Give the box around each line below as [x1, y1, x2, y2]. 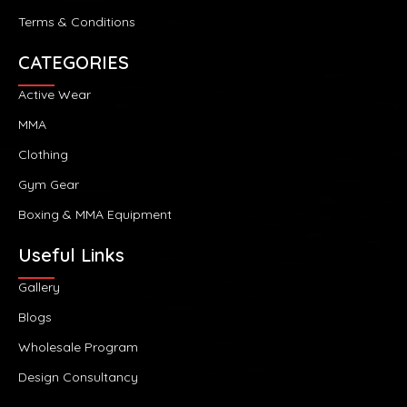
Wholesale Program [18, 338, 138, 355]
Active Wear [18, 85, 91, 103]
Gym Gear [18, 175, 79, 193]
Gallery [18, 278, 60, 295]
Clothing [18, 145, 68, 163]
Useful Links [18, 243, 124, 266]
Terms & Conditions [18, 13, 135, 30]
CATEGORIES [18, 50, 129, 74]
